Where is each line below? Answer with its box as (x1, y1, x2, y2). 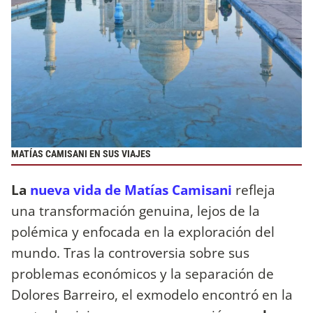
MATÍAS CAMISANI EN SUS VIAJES (11, 148, 151, 161)
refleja (235, 180, 275, 199)
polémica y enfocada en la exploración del (11, 221, 275, 241)
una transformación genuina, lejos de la (11, 201, 260, 220)
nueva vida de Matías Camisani (27, 180, 232, 199)
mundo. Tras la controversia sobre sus (11, 242, 249, 262)
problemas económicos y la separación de (11, 263, 274, 283)
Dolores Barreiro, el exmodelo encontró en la (11, 284, 293, 304)
